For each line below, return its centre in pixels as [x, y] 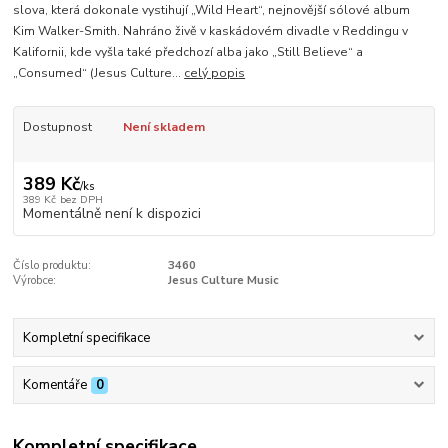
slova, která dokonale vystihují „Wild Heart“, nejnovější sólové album [212, 10]
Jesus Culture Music [223, 280]
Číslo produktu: [52, 265]
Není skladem [163, 127]
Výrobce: [35, 280]
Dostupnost [57, 127]
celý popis [215, 73]
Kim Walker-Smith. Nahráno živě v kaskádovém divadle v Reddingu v [211, 31]
